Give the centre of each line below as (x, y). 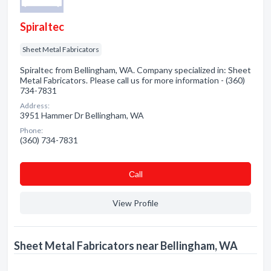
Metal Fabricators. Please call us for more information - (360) (132, 80)
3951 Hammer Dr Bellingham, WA (82, 115)
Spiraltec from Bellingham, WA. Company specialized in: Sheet (135, 70)
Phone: (31, 130)
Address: (35, 106)
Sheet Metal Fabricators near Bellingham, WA (126, 246)
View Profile (135, 203)
